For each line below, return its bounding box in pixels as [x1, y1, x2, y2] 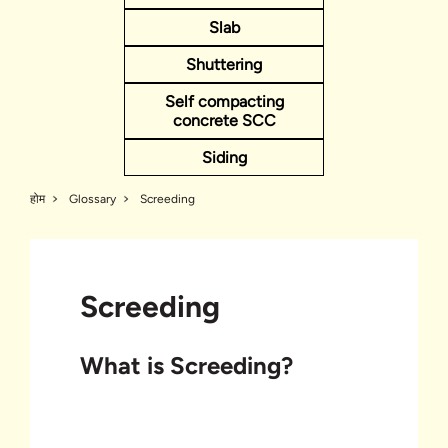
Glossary [69, 191, 116, 206]
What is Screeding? [80, 350, 293, 380]
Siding [201, 147, 247, 167]
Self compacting [164, 91, 284, 111]
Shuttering [186, 54, 262, 74]
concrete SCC [172, 110, 276, 130]
